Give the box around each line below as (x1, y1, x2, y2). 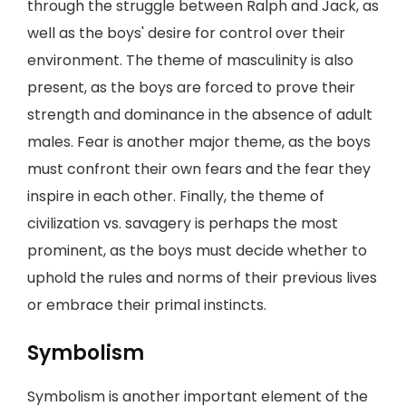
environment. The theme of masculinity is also (27, 50, 353, 71)
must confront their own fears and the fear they (27, 159, 371, 179)
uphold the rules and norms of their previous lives (27, 267, 377, 288)
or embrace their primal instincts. (27, 295, 266, 315)
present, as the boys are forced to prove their (27, 77, 355, 98)
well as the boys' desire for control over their (27, 23, 345, 43)
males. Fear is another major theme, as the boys (27, 131, 371, 152)
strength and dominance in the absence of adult (27, 104, 372, 125)
